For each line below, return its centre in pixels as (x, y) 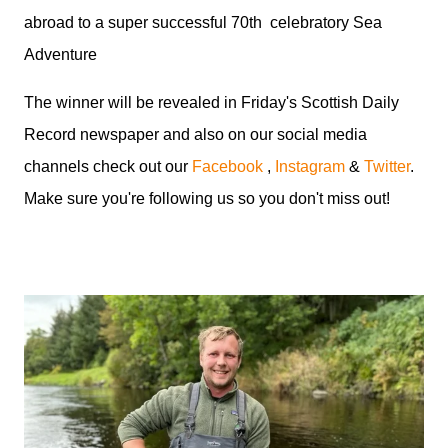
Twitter (387, 166)
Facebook (229, 166)
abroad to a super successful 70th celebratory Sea (203, 22)
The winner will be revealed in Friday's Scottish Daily (211, 102)
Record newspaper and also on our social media (195, 134)
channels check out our (108, 166)
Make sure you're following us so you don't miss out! (207, 198)
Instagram (310, 166)
